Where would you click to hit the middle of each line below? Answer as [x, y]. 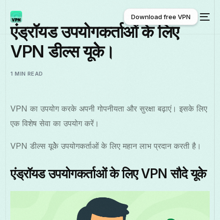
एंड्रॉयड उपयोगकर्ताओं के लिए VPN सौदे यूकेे [108, 174]
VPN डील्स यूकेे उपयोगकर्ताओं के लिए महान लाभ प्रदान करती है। [106, 146]
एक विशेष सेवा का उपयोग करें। [55, 123]
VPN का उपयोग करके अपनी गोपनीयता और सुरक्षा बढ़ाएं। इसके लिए [109, 109]
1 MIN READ [27, 74]
